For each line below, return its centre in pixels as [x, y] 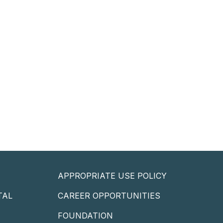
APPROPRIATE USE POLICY [112, 176]
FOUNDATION [85, 216]
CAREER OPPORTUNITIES [109, 196]
